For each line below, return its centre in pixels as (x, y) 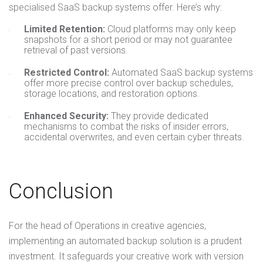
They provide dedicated (159, 116)
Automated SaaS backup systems (181, 73)
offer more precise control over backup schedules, (129, 83)
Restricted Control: (67, 73)
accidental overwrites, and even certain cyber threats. (134, 137)
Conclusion (61, 191)
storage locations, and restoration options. (112, 94)
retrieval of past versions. (76, 50)
